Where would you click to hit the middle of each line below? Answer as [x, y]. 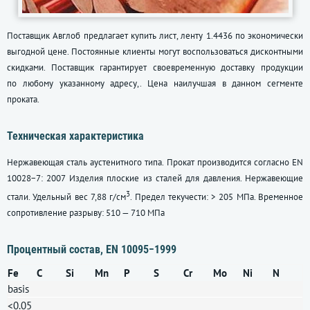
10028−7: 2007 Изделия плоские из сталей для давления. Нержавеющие [155, 178]
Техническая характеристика [75, 136]
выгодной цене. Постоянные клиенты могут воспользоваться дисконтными [155, 52]
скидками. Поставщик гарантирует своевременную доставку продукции [155, 67]
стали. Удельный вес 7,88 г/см [67, 197]
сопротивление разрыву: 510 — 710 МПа [86, 213]
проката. [23, 99]
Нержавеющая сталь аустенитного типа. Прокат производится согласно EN [155, 162]
